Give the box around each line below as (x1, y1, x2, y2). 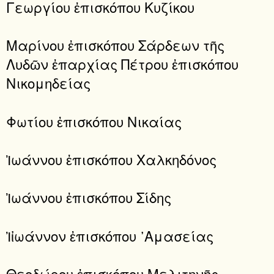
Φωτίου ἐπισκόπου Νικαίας (6, 111, 182, 131)
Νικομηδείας (6, 73, 91, 93)
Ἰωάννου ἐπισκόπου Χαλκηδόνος (6, 149, 217, 169)
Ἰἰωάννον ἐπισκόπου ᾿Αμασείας (6, 225, 213, 245)
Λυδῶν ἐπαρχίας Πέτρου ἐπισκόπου (6, 54, 239, 74)
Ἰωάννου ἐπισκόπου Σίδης (6, 187, 171, 207)
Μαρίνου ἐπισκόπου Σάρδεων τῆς (6, 35, 224, 55)
